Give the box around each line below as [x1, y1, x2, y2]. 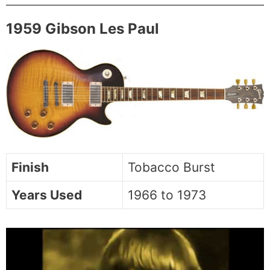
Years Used [11, 187, 82, 202]
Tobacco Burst [128, 159, 215, 175]
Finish [11, 159, 49, 175]
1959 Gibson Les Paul [6, 20, 159, 38]
